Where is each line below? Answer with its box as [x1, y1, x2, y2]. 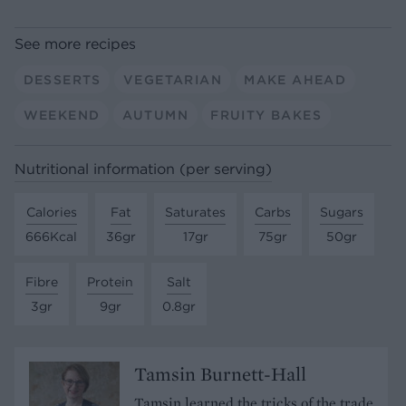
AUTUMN [121, 106, 188, 123]
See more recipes [14, 34, 136, 53]
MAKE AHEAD [244, 71, 347, 88]
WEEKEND [23, 106, 101, 123]
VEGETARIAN [122, 71, 222, 88]
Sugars [320, 203, 363, 220]
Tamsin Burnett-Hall [134, 361, 306, 386]
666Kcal [25, 227, 77, 245]
